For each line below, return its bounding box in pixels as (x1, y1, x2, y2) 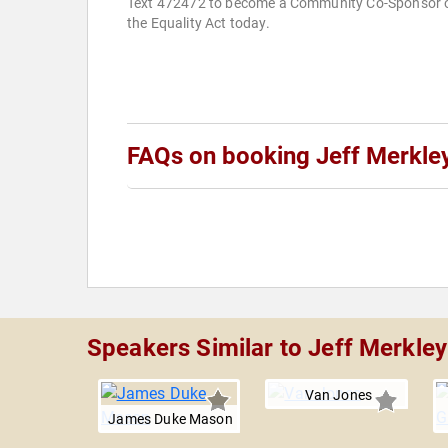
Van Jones (304, 387, 373, 404)
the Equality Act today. (127, 15, 270, 32)
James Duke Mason (108, 411, 233, 428)
